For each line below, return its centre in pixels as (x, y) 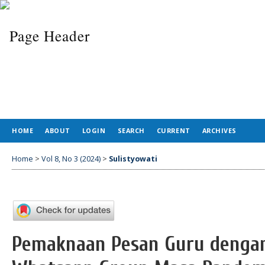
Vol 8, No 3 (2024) (71, 159)
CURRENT (173, 130)
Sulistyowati (133, 159)
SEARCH (131, 130)
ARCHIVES (219, 130)
